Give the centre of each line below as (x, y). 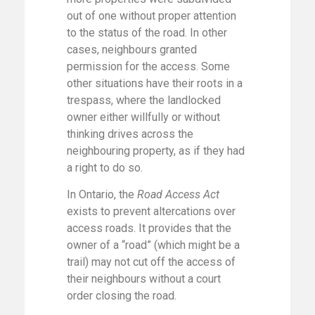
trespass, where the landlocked (144, 100)
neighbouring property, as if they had (156, 150)
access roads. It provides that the (149, 229)
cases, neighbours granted (132, 49)
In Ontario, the (102, 195)
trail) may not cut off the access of (151, 262)
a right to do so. (105, 167)
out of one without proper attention (152, 15)
